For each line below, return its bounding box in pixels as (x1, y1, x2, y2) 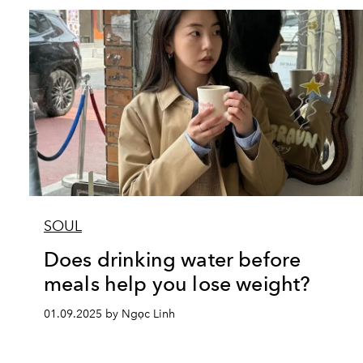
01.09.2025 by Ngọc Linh (44, 307, 175, 321)
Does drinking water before (44, 247, 301, 271)
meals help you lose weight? (44, 271, 311, 296)
